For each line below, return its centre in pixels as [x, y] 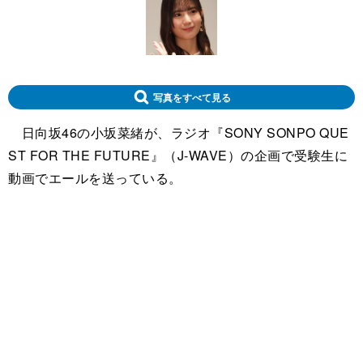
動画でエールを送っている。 [95, 177]
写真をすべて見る [192, 97]
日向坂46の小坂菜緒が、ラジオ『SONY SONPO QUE [179, 132]
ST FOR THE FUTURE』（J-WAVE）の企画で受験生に [178, 155]
